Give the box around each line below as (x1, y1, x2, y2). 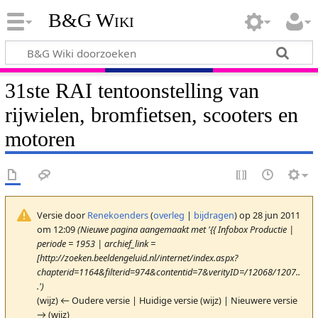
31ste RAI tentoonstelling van (4, 78, 259, 103)
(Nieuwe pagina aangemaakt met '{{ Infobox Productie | (77, 222, 294, 236)
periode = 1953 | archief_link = (36, 236, 155, 250)
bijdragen (193, 208, 234, 221)
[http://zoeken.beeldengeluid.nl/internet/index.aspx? (36, 251, 238, 264)
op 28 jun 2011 (236, 208, 300, 221)
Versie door (36, 208, 87, 221)
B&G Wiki (48, 9, 134, 32)
